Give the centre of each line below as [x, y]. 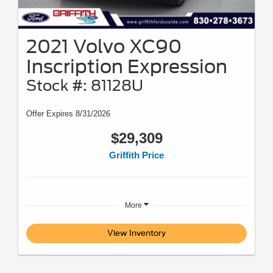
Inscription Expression [127, 66]
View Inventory [136, 233]
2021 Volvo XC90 [104, 46]
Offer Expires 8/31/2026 [68, 113]
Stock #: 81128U [85, 85]
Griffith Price [136, 155]
